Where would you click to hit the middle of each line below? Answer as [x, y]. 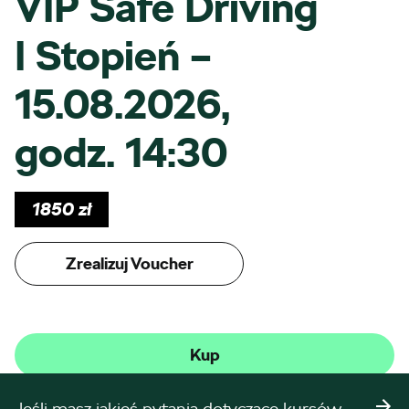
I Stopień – [113, 56]
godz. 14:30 [121, 153]
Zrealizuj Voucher [129, 263]
